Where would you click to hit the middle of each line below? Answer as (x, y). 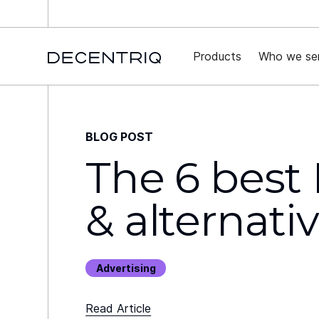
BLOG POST (120, 137)
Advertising (126, 268)
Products (218, 56)
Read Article (119, 308)
